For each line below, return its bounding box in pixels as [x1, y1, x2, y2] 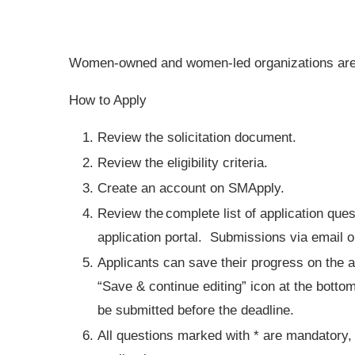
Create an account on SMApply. [97, 180, 288, 196]
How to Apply [69, 92, 147, 108]
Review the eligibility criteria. [97, 155, 268, 170]
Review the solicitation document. [97, 129, 296, 145]
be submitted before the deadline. [97, 302, 298, 318]
